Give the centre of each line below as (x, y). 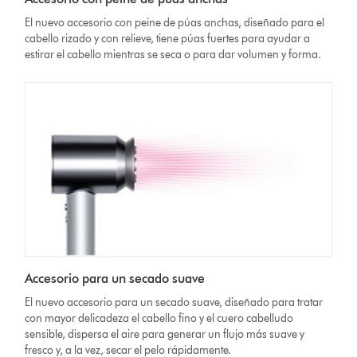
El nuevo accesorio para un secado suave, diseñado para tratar (174, 303)
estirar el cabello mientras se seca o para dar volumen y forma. (173, 55)
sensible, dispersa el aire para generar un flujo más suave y (165, 335)
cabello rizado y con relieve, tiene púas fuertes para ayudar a (168, 39)
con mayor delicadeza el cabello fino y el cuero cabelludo (159, 319)
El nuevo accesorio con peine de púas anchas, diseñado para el (175, 23)
